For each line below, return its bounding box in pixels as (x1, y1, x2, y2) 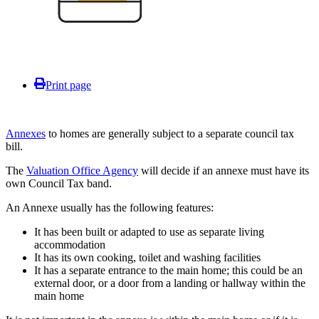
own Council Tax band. (6, 177, 112, 189)
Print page (46, 78, 91, 91)
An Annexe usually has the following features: (6, 201, 214, 214)
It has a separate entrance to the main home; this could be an (34, 263, 303, 276)
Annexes (6, 127, 46, 140)
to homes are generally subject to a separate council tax (46, 127, 294, 140)
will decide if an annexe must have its (138, 164, 309, 177)
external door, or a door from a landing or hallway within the (34, 276, 305, 289)
